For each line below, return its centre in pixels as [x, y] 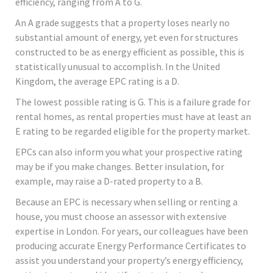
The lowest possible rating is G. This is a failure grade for [133, 102]
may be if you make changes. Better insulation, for [120, 167]
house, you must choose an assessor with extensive [121, 217]
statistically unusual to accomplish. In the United [118, 67]
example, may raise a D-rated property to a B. [109, 181]
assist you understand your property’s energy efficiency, [129, 261]
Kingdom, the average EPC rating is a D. [97, 81]
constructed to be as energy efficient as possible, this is [130, 52]
